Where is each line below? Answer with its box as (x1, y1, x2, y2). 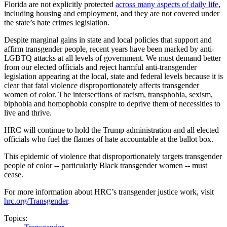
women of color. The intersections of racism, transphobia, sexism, (4, 90, 213, 99)
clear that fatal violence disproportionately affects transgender (4, 81, 199, 90)
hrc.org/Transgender (4, 196, 68, 205)
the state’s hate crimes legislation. (4, 18, 113, 27)
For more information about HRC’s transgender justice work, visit (4, 187, 214, 196)
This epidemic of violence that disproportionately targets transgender (4, 152, 222, 161)
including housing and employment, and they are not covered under (4, 9, 219, 18)
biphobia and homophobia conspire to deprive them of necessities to (4, 99, 220, 108)
